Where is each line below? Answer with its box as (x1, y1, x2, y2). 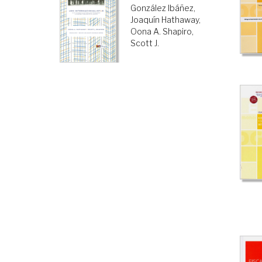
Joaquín (130, 14, 160, 25)
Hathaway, (161, 14, 201, 25)
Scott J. (130, 37, 160, 48)
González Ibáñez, (130, 2, 196, 13)
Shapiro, (163, 26, 194, 36)
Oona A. (130, 26, 161, 36)
